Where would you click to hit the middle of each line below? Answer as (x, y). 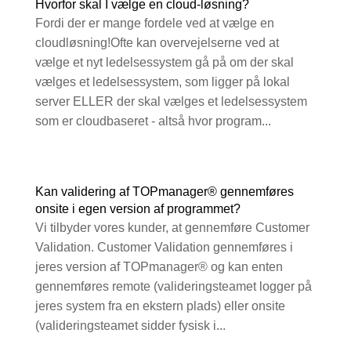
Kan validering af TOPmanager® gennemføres (164, 192)
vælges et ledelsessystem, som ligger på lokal (162, 82)
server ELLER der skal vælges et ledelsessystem (171, 102)
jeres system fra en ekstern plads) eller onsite (160, 306)
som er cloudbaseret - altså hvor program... (153, 121)
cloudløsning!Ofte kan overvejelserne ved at (157, 43)
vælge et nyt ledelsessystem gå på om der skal (164, 63)
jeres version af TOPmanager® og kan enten (159, 267)
